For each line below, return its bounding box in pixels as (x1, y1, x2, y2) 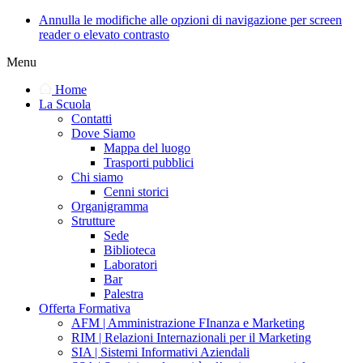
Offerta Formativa (39, 301, 130, 315)
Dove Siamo (71, 126, 135, 140)
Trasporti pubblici (104, 156, 194, 169)
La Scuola (39, 97, 91, 111)
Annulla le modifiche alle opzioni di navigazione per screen (39, 13, 342, 27)
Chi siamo (71, 170, 123, 184)
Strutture (71, 214, 115, 228)
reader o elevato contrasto (39, 28, 169, 41)
